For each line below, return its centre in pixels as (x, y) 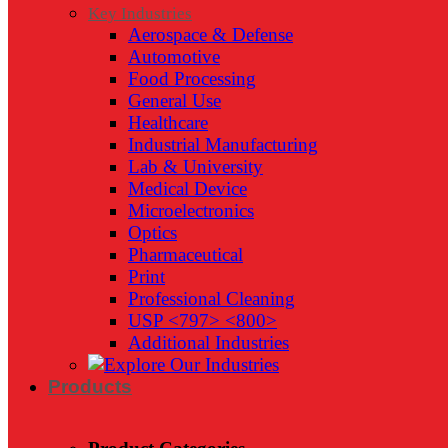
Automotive (174, 57)
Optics (152, 233)
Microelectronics (191, 211)
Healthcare (168, 123)
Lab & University (195, 167)
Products (90, 387)
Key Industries (140, 14)
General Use (174, 101)
